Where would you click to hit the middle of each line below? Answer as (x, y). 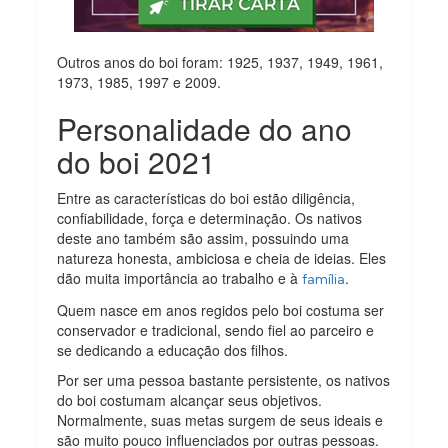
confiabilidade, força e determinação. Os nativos (210, 218)
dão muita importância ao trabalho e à (180, 278)
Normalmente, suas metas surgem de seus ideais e (220, 420)
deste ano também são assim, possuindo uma (203, 238)
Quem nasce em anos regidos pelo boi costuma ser (221, 310)
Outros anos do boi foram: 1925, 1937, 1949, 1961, (220, 62)
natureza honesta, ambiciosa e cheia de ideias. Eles (222, 258)
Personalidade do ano (205, 129)
